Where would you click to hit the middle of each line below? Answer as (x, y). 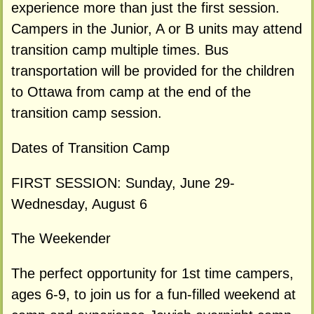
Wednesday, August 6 (79, 204)
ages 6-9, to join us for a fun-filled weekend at (153, 295)
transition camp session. (86, 112)
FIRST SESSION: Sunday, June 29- (123, 183)
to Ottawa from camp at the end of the (131, 91)
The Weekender (61, 239)
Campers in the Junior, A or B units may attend (156, 28)
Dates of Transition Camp (90, 148)
